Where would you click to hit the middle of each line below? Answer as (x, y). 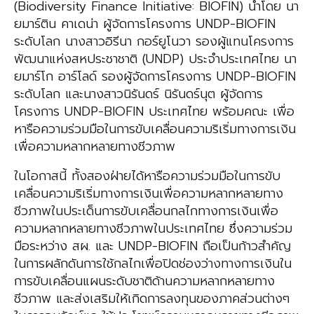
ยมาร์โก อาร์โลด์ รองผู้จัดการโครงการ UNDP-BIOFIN (155, 77)
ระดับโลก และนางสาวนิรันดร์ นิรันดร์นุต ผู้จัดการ (138, 94)
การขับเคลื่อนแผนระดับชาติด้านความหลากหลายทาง (144, 281)
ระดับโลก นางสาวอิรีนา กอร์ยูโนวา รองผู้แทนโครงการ (154, 42)
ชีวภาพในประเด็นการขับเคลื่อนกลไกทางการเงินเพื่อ (146, 211)
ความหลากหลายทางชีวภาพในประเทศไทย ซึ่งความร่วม (153, 229)
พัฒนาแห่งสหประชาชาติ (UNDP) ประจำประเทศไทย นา (155, 59)
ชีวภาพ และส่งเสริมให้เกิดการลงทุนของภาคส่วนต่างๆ (152, 299)
